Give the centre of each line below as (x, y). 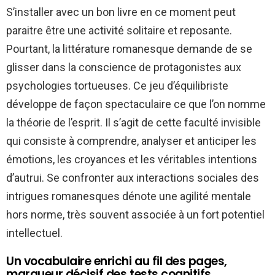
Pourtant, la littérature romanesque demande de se (129, 49)
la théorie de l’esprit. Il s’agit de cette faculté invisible (134, 123)
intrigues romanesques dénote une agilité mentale (129, 196)
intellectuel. (34, 233)
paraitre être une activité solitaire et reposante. (119, 31)
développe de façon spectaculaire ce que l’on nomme (136, 104)
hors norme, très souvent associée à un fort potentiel (135, 215)
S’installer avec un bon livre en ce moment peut (121, 12)
